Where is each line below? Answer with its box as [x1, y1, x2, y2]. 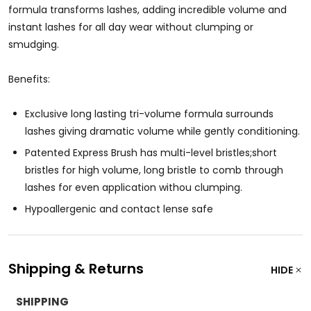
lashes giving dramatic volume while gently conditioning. [25, 124, 300, 138]
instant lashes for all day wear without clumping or [8, 19, 253, 34]
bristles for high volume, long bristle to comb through [25, 162, 283, 177]
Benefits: [8, 72, 50, 86]
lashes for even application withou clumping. [25, 180, 242, 194]
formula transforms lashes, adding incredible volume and [8, 2, 287, 17]
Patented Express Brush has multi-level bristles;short [25, 145, 277, 160]
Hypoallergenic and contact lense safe [25, 201, 213, 216]
